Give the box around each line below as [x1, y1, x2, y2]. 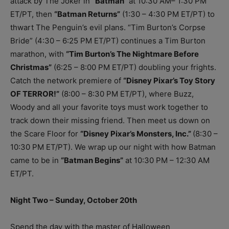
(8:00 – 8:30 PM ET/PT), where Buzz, [59, 88, 194, 99]
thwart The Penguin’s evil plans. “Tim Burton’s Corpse [10, 22, 205, 32]
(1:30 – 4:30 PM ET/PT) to [120, 9, 215, 19]
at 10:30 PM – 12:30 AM [123, 155, 210, 165]
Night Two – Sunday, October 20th [10, 195, 137, 205]
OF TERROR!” [10, 88, 59, 99]
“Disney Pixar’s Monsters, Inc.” [80, 128, 193, 139]
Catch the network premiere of [10, 75, 123, 85]
